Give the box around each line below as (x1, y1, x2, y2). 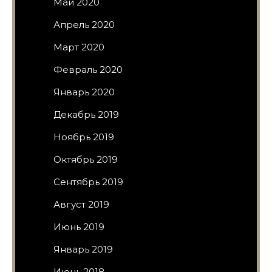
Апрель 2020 (53, 18, 115, 30)
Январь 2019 (53, 243, 113, 255)
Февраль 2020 (53, 63, 123, 75)
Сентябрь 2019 (53, 175, 123, 188)
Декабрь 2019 (53, 108, 119, 120)
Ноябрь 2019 (53, 131, 114, 143)
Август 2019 (53, 198, 109, 210)
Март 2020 (53, 41, 104, 53)
